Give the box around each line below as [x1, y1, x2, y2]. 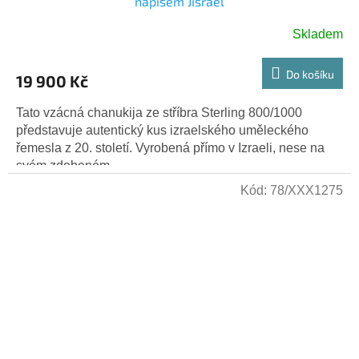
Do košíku [286, 67, 334, 81]
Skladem [292, 26, 343, 41]
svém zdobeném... [16, 158, 119, 172]
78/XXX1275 [270, 183, 343, 197]
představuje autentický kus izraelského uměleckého [16, 123, 309, 137]
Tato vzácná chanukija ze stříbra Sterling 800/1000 [16, 105, 302, 119]
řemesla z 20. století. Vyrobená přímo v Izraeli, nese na [16, 140, 325, 155]
